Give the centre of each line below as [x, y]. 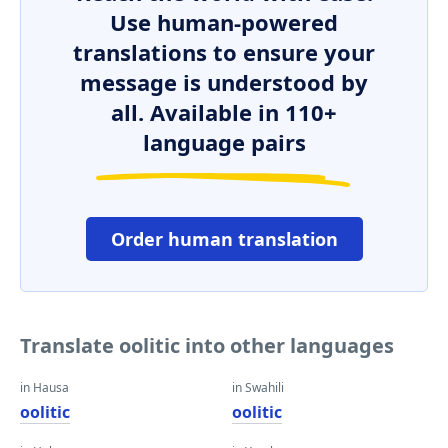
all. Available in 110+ [224, 112]
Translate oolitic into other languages [207, 345]
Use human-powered [224, 22]
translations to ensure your [224, 52]
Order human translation [224, 239]
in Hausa [44, 387]
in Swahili [258, 387]
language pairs [224, 142]
